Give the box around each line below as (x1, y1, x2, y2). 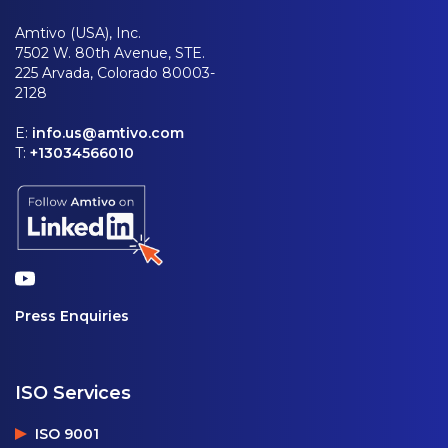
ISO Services (15, 381, 131, 404)
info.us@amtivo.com (32, 123, 184, 142)
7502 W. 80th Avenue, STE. (15, 43, 205, 62)
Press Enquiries (15, 306, 129, 325)
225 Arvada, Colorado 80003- (15, 63, 215, 82)
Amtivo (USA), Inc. (15, 23, 141, 42)
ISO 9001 (35, 424, 99, 443)
